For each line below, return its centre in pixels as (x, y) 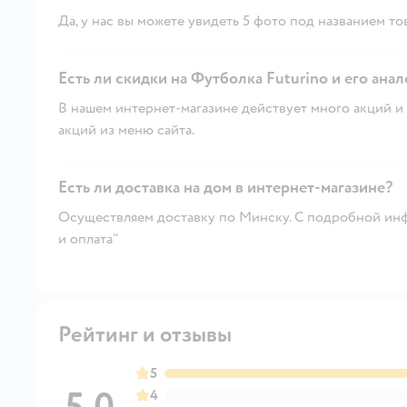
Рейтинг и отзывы (145, 334)
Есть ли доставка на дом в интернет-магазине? (225, 187)
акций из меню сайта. (126, 129)
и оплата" (89, 238)
